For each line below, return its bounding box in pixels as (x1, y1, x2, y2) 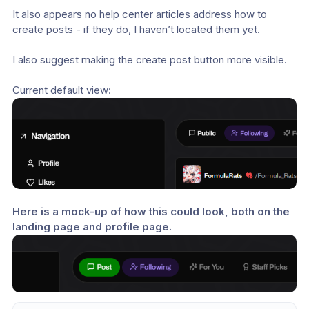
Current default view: (12, 83, 111, 97)
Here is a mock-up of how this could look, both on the (12, 205, 290, 219)
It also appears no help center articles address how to (12, 8, 267, 21)
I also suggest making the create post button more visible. (12, 53, 287, 66)
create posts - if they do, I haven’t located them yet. (12, 23, 260, 36)
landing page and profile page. (12, 220, 172, 234)
